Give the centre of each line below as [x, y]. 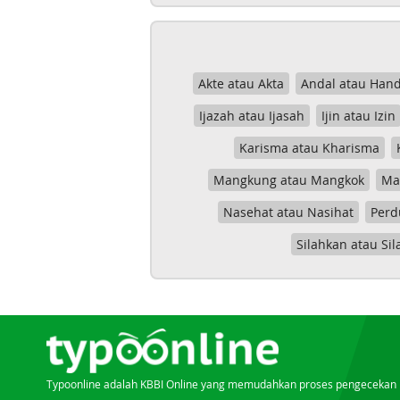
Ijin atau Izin [359, 116]
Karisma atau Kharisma [309, 148]
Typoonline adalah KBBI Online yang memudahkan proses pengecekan [221, 384]
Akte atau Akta [241, 83]
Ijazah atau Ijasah [252, 116]
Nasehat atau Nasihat [288, 212]
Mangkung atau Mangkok [288, 180]
